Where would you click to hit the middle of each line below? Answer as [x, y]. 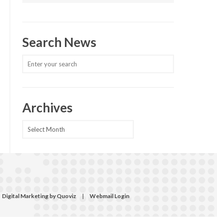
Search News [60, 42]
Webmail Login [110, 196]
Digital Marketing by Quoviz [39, 196]
